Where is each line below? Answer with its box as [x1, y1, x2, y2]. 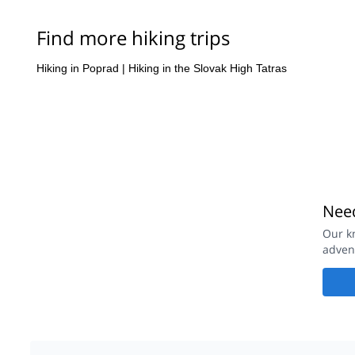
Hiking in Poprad [36, 37, 119, 51]
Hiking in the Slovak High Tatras [128, 37, 287, 51]
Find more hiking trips [36, 4, 216, 25]
